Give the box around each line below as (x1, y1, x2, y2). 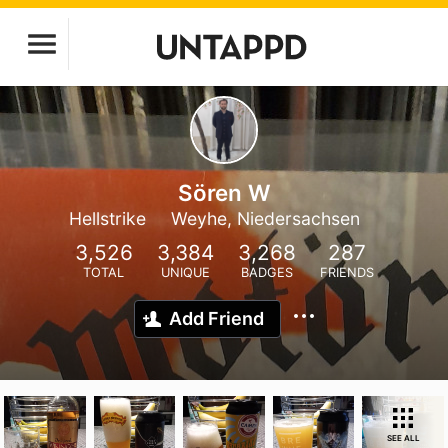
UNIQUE (160, 265, 210, 280)
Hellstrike (68, 208, 146, 229)
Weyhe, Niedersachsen (170, 208, 360, 229)
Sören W (177, 179, 271, 206)
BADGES (240, 265, 293, 280)
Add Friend (169, 308, 264, 329)
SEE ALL (386, 433, 420, 443)
